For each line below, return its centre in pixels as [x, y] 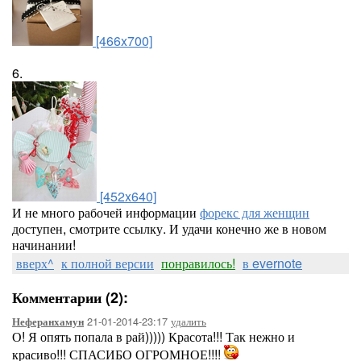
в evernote [272, 263]
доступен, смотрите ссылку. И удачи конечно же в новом [169, 228]
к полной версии [108, 263]
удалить [189, 321]
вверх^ [35, 263]
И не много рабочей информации [106, 212]
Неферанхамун [48, 322]
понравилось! [198, 263]
